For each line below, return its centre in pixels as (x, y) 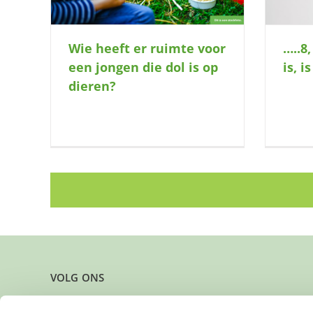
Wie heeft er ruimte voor (147, 48)
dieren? (92, 86)
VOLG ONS (77, 278)
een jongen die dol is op (143, 67)
